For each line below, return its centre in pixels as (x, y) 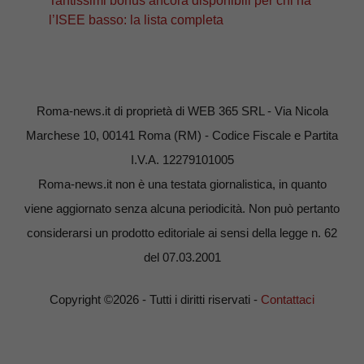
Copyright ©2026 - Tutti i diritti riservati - (155, 300)
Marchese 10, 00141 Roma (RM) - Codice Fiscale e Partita (182, 135)
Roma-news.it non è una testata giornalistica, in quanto (182, 184)
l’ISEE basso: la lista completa (136, 19)
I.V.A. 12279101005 (182, 159)
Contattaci (288, 300)
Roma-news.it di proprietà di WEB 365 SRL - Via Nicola (182, 110)
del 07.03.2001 (182, 257)
